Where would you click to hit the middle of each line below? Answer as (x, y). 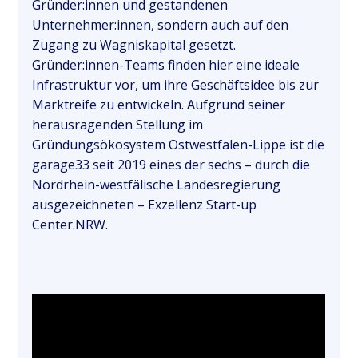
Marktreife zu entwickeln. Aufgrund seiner (159, 104)
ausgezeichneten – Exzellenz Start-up (145, 204)
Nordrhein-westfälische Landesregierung (157, 184)
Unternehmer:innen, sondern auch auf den (161, 24)
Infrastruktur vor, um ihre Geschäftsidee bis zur (176, 84)
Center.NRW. (70, 224)
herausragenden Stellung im (118, 124)
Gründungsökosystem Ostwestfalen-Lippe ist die (179, 144)
